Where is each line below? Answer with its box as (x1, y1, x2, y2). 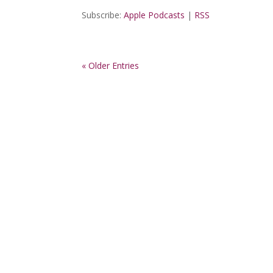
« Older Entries (82, 60, 140, 71)
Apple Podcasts (124, 9, 185, 21)
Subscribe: (82, 9, 124, 21)
